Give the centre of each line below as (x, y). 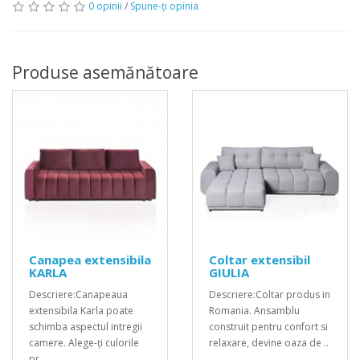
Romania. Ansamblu (254, 311)
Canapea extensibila (90, 260)
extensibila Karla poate (81, 311)
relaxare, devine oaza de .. (269, 343)
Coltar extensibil (260, 260)
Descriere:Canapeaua (78, 295)
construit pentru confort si (268, 327)
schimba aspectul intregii (86, 327)
